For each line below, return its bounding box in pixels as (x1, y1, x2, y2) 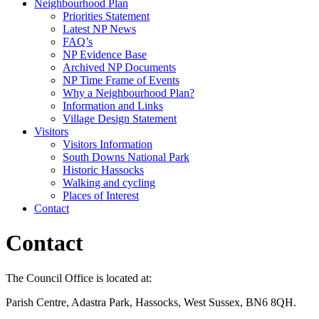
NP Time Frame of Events (63, 74, 179, 86)
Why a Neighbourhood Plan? (63, 87, 194, 99)
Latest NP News (63, 23, 136, 35)
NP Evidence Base (63, 48, 147, 61)
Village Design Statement (63, 113, 177, 125)
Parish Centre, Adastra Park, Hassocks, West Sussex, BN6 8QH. (6, 296, 296, 308)
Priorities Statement (63, 10, 150, 22)
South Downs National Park (63, 151, 189, 163)
